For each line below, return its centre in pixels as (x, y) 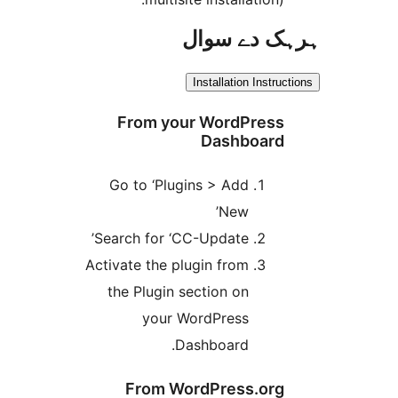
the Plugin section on (297, 291)
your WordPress (314, 318)
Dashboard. (331, 344)
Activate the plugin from (286, 264)
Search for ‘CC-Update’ (291, 238)
